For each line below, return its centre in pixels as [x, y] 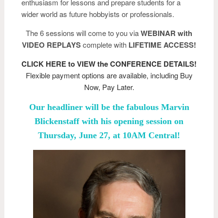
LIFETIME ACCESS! [162, 45]
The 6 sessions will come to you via [83, 33]
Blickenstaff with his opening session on [109, 121]
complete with [105, 44]
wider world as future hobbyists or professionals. [98, 14]
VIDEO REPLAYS [51, 45]
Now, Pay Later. [109, 87]
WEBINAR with [166, 33]
